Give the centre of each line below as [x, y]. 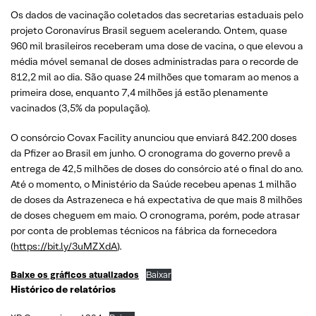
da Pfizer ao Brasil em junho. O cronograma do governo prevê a [151, 153]
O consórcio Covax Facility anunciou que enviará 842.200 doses [154, 138]
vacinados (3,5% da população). [80, 108]
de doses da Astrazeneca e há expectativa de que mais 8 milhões [157, 200]
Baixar [158, 275]
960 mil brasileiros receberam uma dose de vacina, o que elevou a [157, 46]
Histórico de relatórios [63, 289]
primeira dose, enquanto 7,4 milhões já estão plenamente [139, 92]
